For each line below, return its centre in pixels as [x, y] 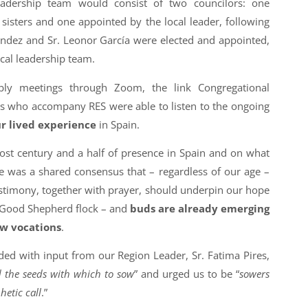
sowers [254, 274]
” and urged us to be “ [187, 274]
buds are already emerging [199, 209]
